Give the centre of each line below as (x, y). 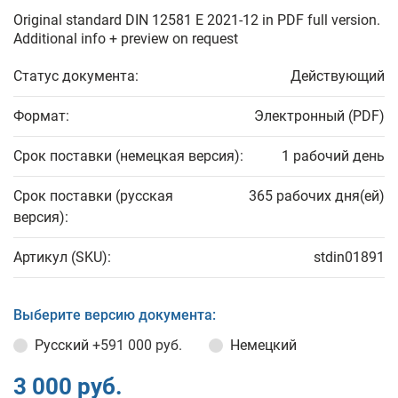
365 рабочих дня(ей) (317, 196)
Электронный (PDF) (319, 116)
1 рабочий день (333, 156)
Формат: (41, 116)
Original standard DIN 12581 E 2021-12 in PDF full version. (197, 20)
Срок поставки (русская (93, 196)
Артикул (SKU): (62, 257)
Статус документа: (76, 76)
